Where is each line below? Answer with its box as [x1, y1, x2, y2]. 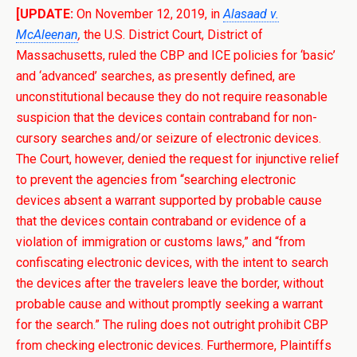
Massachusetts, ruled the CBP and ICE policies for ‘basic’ [16, 48, 335, 63]
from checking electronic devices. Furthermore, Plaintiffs [16, 338, 331, 353]
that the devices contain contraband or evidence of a [16, 214, 306, 229]
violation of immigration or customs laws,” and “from [16, 234, 305, 249]
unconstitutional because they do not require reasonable [16, 89, 328, 104]
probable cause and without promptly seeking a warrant [16, 296, 323, 312]
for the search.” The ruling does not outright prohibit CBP [16, 317, 328, 332]
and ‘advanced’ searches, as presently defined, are [16, 69, 296, 84]
